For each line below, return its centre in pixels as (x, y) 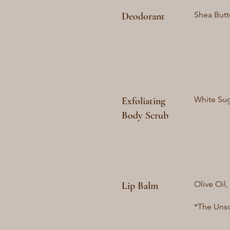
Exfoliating (143, 101)
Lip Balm (140, 186)
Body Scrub (145, 116)
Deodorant (143, 16)
